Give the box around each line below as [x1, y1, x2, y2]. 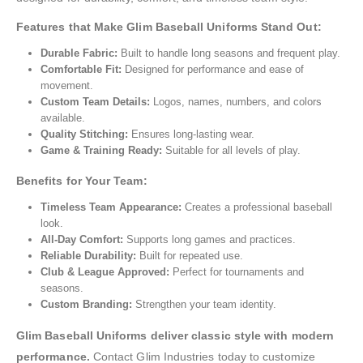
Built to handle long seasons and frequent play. [117, 46, 340, 59]
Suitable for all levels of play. [161, 143, 301, 156]
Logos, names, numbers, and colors [149, 95, 322, 108]
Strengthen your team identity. [131, 298, 276, 311]
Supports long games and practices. [122, 233, 296, 246]
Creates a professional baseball [181, 201, 332, 214]
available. [40, 111, 85, 124]
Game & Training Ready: [40, 143, 162, 156]
